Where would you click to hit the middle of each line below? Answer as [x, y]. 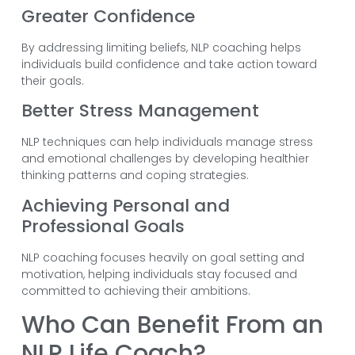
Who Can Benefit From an [172, 324]
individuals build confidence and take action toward [169, 64]
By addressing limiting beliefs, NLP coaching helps [161, 47]
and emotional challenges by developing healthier [165, 159]
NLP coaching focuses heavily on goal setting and [162, 257]
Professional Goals [103, 226]
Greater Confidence [108, 16]
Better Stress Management [140, 111]
